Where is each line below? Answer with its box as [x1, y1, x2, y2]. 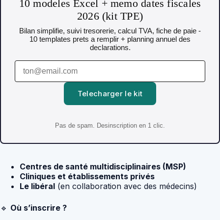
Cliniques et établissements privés [20, 171, 155, 181]
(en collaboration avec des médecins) [55, 181, 197, 191]
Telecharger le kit [77, 88, 143, 98]
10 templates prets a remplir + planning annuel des [29, 34, 191, 43]
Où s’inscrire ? [10, 202, 67, 213]
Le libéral [20, 181, 55, 191]
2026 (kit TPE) [77, 9, 143, 22]
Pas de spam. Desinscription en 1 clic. [55, 121, 165, 129]
